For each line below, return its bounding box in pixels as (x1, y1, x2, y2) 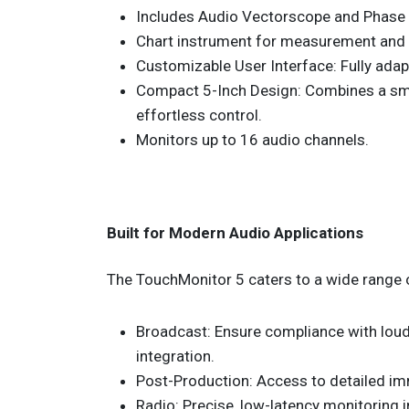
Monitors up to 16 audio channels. (136, 131, 369, 149)
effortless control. (136, 106, 262, 124)
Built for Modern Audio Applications (107, 224, 363, 242)
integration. (136, 347, 215, 365)
